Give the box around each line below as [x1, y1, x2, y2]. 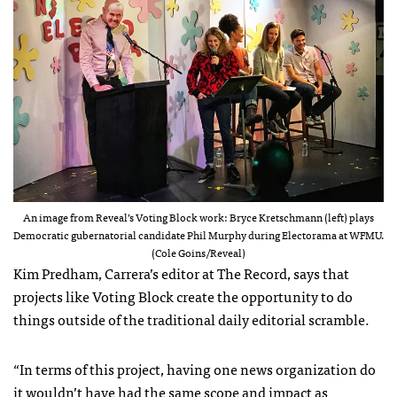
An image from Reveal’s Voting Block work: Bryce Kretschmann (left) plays [23, 208, 374, 227]
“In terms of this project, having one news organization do [13, 357, 376, 381]
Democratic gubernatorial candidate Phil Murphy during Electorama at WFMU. [13, 226, 384, 245]
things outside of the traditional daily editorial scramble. [13, 307, 370, 331]
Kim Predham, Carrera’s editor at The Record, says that [13, 261, 349, 285]
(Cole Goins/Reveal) [152, 244, 245, 262]
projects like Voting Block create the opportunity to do [13, 284, 353, 308]
